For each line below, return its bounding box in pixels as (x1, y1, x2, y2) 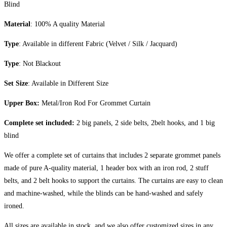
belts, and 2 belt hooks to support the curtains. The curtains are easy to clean (4, 176, 223, 184)
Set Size (4, 79, 28, 87)
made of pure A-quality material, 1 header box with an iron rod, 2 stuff (4, 164, 209, 172)
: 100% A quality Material (30, 20, 105, 28)
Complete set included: (4, 119, 74, 127)
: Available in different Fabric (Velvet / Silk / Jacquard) (19, 40, 177, 48)
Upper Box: (4, 99, 40, 107)
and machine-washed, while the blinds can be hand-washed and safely (4, 189, 203, 197)
